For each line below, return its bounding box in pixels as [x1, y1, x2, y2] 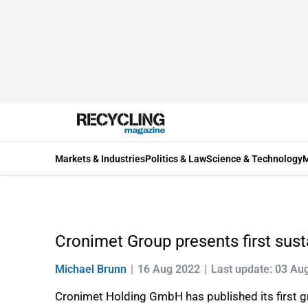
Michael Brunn [55, 263, 126, 276]
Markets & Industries [55, 153, 145, 164]
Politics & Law [145, 153, 206, 164]
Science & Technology [206, 153, 302, 164]
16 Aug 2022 [137, 263, 200, 276]
